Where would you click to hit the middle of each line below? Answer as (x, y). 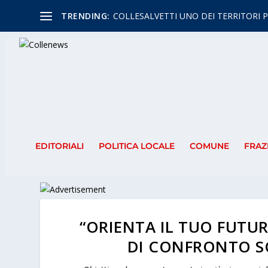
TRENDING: (86, 16)
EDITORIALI (59, 146)
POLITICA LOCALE (136, 146)
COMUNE (209, 146)
